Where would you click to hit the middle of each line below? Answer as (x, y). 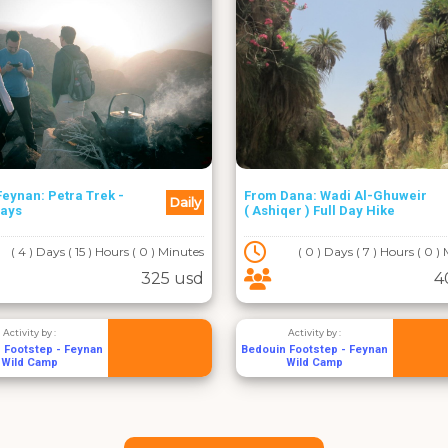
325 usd (172, 278)
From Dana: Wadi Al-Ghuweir (335, 195)
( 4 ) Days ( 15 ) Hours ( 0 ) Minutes (107, 251)
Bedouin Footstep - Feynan (314, 349)
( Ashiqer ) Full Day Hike (319, 210)
